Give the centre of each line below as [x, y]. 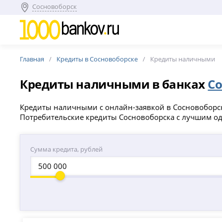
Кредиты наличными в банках [114, 84]
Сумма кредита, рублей [67, 149]
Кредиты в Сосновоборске [97, 59]
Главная [32, 59]
